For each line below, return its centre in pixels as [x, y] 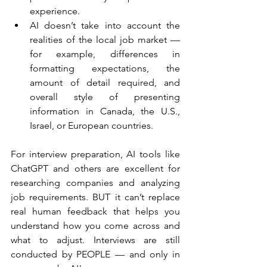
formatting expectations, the [105, 69]
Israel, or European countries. [91, 126]
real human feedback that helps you [95, 212]
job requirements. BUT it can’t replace [95, 197]
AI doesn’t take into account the [105, 26]
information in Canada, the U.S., [105, 111]
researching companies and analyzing [95, 183]
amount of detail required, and [105, 83]
